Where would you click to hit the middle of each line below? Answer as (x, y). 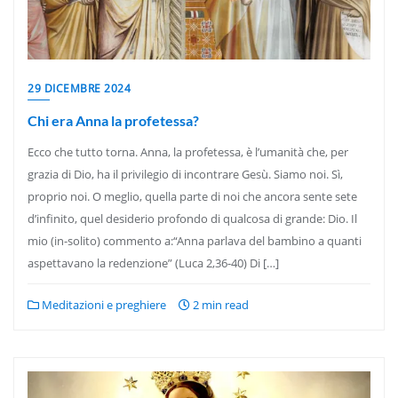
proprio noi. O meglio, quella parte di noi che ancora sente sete (192, 196)
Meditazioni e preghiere (103, 305)
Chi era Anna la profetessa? (113, 120)
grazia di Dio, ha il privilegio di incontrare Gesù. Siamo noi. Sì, (185, 174)
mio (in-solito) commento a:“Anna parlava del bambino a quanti (195, 241)
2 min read (219, 305)
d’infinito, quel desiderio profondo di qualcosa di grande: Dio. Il (192, 219)
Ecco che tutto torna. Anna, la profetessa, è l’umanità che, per (188, 152)
